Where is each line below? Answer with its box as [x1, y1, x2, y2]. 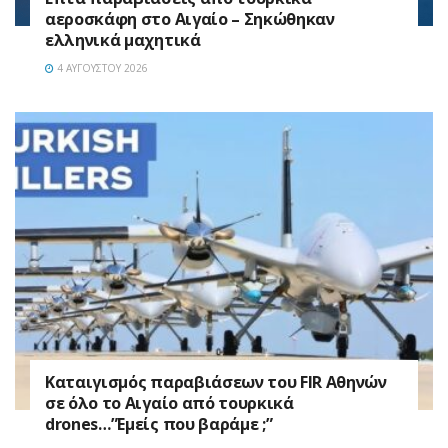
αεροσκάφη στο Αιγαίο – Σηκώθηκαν [45, 7, 335, 30]
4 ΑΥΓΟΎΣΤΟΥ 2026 [54, 60, 148, 75]
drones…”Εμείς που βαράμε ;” [45, 413, 273, 436]
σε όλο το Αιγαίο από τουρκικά [45, 392, 294, 415]
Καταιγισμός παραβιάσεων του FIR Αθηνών [45, 371, 387, 394]
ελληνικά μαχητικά [45, 28, 201, 51]
